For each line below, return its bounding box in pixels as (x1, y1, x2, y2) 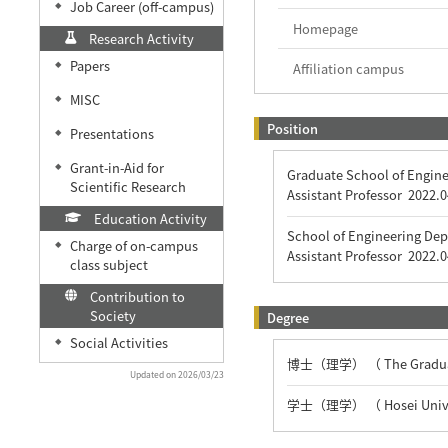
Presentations (69, 124, 154, 144)
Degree (266, 308, 309, 328)
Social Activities (69, 333, 168, 353)
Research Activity (88, 29, 194, 49)
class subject (69, 255, 148, 275)
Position (266, 119, 318, 139)
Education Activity (93, 209, 207, 229)
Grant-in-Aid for (69, 158, 164, 178)
